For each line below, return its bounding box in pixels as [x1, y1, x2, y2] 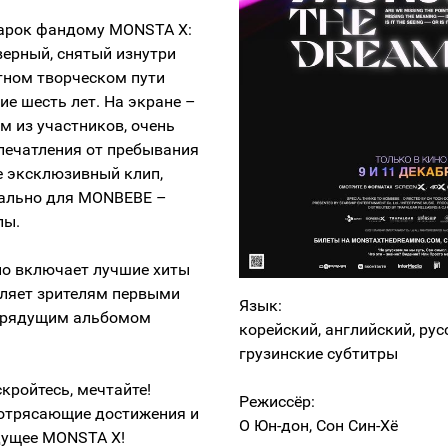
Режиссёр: [239, 392, 315, 411]
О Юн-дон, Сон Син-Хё [239, 416, 398, 435]
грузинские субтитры [239, 344, 398, 363]
